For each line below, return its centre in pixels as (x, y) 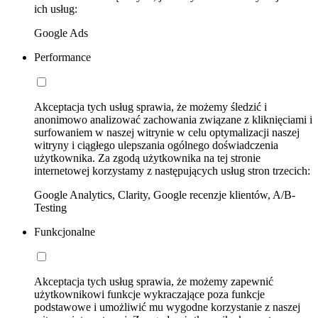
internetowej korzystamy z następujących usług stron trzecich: (172, 170)
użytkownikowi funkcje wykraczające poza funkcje (149, 294)
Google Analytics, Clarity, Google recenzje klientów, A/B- (165, 194)
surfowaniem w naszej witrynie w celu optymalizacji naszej (167, 132)
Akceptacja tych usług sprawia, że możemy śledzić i (150, 106)
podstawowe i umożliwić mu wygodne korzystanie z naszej (167, 307)
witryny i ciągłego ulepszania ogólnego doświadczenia (156, 145)
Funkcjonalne (65, 231)
